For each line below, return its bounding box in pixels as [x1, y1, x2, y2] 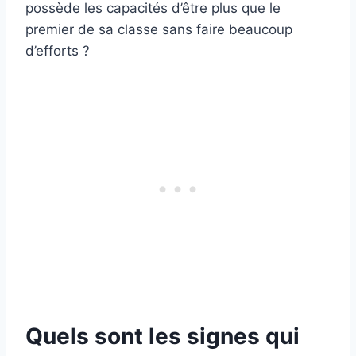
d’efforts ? [25, 43, 90, 60]
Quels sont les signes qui [25, 323, 300, 350]
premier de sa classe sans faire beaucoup [25, 21, 292, 38]
